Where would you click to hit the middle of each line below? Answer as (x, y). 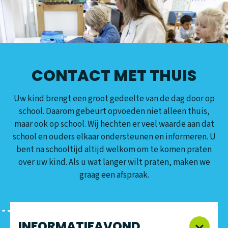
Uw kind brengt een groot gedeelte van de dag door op (114, 99)
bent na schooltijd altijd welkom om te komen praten (114, 150)
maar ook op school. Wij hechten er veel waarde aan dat (114, 124)
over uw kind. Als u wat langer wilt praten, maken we (114, 163)
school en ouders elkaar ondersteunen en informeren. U (114, 137)
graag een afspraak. (114, 175)
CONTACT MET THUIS (114, 76)
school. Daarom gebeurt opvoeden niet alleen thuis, (114, 112)
